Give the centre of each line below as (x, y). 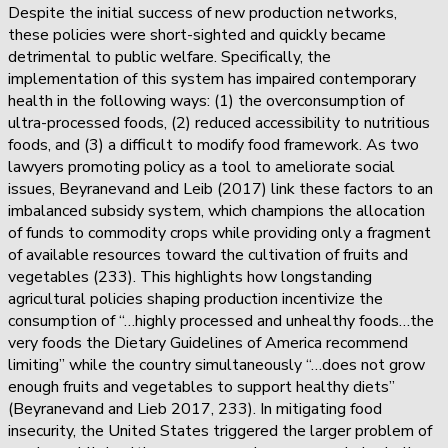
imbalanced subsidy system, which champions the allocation (216, 210)
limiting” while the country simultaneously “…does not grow (216, 364)
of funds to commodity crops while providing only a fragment (219, 232)
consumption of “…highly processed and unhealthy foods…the (221, 320)
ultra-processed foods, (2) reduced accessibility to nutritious (219, 122)
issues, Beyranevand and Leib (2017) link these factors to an (220, 188)
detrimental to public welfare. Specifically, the (169, 56)
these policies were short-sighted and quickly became (197, 34)
